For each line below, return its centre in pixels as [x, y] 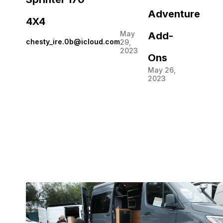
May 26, [162, 70]
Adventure [174, 14]
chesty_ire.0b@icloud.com [73, 42]
